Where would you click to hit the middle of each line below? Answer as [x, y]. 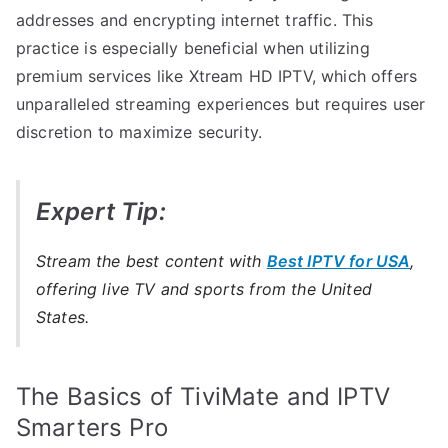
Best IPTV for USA [338, 260]
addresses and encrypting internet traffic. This [195, 19]
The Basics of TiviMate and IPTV [203, 396]
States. [63, 316]
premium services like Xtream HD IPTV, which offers [217, 75]
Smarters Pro [92, 427]
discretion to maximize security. [139, 131]
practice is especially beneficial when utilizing [193, 47]
